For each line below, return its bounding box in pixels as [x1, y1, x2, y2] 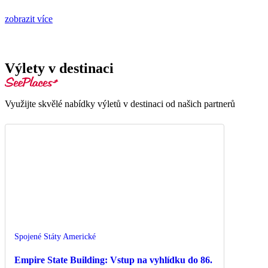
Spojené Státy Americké [14, 232, 96, 242]
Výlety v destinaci [5, 60, 114, 77]
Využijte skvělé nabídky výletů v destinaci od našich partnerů [5, 99, 235, 109]
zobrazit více [5, 14, 53, 25]
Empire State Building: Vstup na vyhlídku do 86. [14, 254, 212, 265]
